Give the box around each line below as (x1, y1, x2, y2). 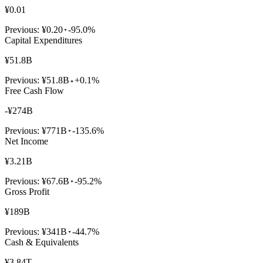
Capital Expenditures (5, 35, 82, 45)
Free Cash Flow (5, 85, 64, 96)
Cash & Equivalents (5, 237, 79, 247)
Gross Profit (5, 186, 49, 197)
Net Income (5, 136, 48, 146)
